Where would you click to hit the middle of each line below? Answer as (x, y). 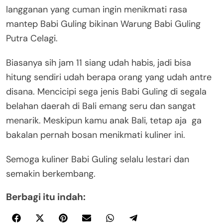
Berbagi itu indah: (46, 197)
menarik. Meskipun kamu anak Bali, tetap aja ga (104, 121)
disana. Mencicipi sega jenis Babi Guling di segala (106, 92)
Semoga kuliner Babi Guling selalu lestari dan (98, 160)
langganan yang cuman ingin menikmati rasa (97, 10)
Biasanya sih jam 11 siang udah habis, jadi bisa (99, 63)
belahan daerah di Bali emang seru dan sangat (101, 106)
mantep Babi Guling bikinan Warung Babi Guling (103, 24)
